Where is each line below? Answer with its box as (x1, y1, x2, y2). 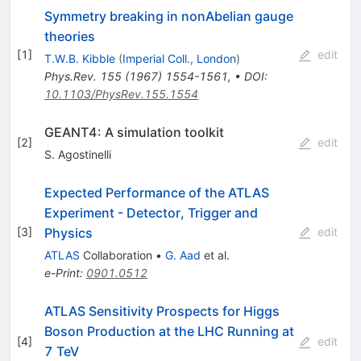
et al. (200, 247, 230, 262)
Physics (44, 224, 93, 241)
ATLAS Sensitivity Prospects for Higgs (44, 302, 280, 319)
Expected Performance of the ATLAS (44, 184, 269, 201)
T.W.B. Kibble (44, 51, 115, 65)
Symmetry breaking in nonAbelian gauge (44, 7, 293, 24)
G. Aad (164, 247, 201, 262)
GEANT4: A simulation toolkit (44, 123, 224, 140)
